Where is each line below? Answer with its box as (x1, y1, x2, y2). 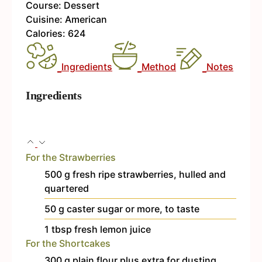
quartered (44, 182, 89, 195)
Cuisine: (26, 13, 65, 26)
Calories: (26, 27, 68, 40)
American (65, 13, 107, 26)
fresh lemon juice (74, 223, 151, 236)
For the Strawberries (26, 151, 116, 164)
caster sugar (67, 203, 123, 215)
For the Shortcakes (26, 237, 111, 250)
